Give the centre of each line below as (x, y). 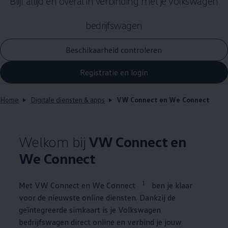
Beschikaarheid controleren (114, 50)
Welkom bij (52, 141)
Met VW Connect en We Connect (78, 186)
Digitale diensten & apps (68, 99)
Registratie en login (114, 72)
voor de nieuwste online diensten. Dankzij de (97, 198)
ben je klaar (171, 186)
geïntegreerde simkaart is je (68, 210)
